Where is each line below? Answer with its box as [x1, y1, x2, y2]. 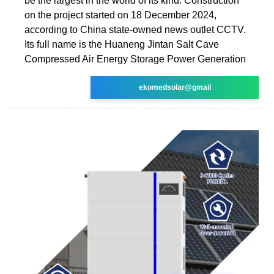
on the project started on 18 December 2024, [24, 9, 217, 20]
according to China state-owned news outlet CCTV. [24, 24, 246, 35]
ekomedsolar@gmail [138, 83, 211, 92]
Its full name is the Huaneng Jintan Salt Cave [24, 39, 219, 50]
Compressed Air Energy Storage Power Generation [24, 53, 246, 64]
